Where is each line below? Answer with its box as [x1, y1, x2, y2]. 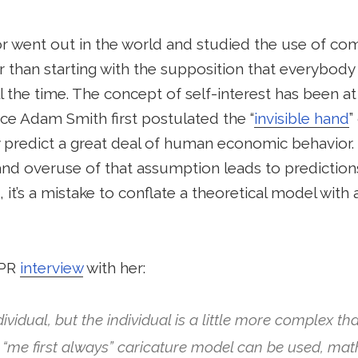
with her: [82, 258, 145, 276]
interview [19, 258, 83, 276]
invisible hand [253, 109, 349, 127]
